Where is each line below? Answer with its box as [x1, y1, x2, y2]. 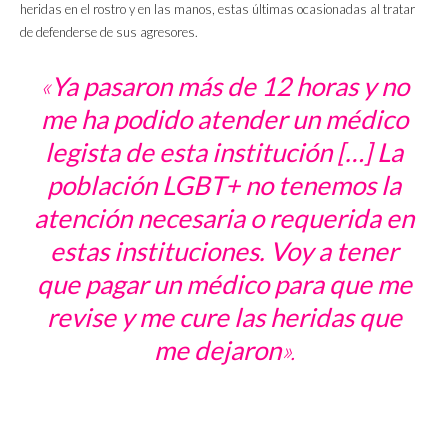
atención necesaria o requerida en [34, 202, 414, 235]
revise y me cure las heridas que [46, 301, 402, 334]
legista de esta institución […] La [45, 136, 403, 169]
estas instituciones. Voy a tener [50, 235, 398, 268]
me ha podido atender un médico [40, 103, 408, 136]
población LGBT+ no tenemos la [47, 169, 401, 202]
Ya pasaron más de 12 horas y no [50, 70, 409, 103]
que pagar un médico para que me [36, 268, 412, 301]
